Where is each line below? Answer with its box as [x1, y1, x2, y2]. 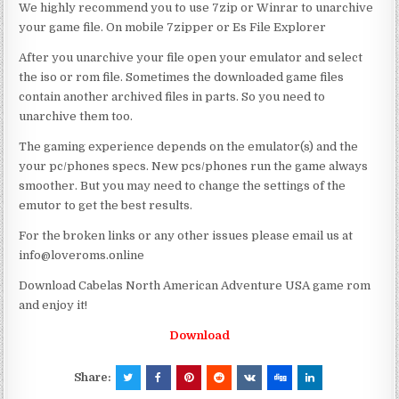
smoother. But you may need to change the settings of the [19, 178, 346, 192]
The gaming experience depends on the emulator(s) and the [19, 139, 359, 153]
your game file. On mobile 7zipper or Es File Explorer [19, 20, 327, 34]
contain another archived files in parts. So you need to [19, 89, 326, 103]
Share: [73, 370, 114, 384]
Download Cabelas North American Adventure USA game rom [19, 278, 371, 292]
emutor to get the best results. [19, 198, 193, 212]
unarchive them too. [19, 109, 134, 123]
